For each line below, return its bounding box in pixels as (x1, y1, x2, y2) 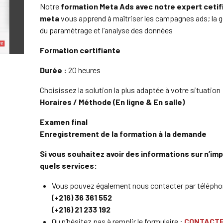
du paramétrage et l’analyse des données (40, 25, 173, 35)
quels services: (40, 161, 99, 170)
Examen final (40, 117, 88, 126)
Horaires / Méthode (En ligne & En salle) (40, 97, 185, 107)
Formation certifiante (40, 45, 120, 55)
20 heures (67, 65, 101, 75)
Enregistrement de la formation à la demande (40, 129, 207, 138)
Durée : (40, 65, 67, 75)
